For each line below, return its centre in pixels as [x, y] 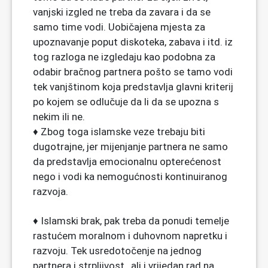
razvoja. [51, 191]
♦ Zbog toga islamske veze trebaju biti [119, 131]
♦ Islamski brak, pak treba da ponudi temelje [131, 220]
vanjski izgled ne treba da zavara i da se [122, 12]
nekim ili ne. [59, 116]
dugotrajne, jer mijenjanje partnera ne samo [130, 146]
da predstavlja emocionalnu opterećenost [127, 161]
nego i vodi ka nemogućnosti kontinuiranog [130, 176]
